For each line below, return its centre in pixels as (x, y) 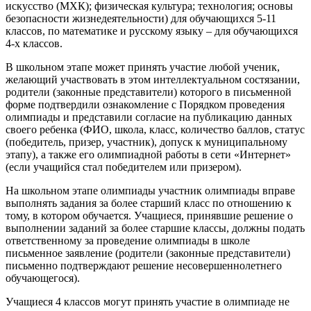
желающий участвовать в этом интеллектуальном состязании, (153, 79)
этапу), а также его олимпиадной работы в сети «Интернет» (148, 154)
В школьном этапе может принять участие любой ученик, (143, 67)
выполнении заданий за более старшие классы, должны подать (155, 228)
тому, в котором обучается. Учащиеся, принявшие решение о (149, 215)
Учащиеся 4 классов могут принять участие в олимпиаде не (148, 301)
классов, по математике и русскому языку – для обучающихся (152, 31)
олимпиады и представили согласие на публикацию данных (149, 117)
